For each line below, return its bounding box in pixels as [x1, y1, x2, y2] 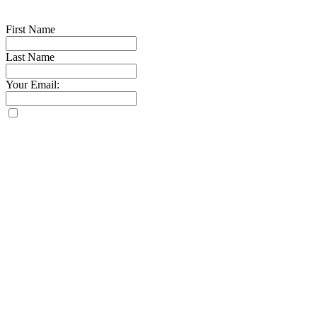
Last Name [6, 51, 54, 64]
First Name [6, 23, 55, 36]
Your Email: [6, 79, 59, 91]
